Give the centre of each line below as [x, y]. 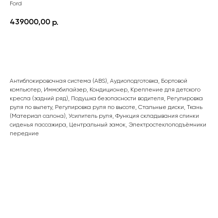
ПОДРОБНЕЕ [109, 50]
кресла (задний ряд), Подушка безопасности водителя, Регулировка [106, 99]
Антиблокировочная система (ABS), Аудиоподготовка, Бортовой [99, 81]
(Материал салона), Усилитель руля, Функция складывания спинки [104, 116]
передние [24, 134]
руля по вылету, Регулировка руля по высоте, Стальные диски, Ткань [106, 108]
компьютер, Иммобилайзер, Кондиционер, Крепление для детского [105, 90]
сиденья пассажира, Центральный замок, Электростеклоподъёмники [108, 125]
